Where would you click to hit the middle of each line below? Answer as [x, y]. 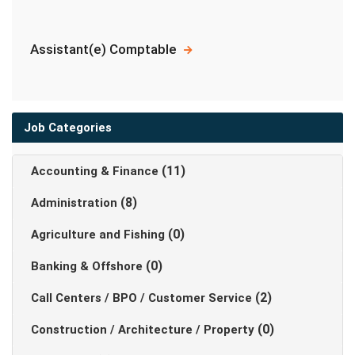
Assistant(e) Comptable [105, 49]
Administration [76, 203]
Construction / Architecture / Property [144, 330]
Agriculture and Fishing [99, 235]
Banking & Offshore [88, 266]
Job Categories [68, 128]
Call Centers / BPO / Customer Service [143, 298]
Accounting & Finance [96, 171]
